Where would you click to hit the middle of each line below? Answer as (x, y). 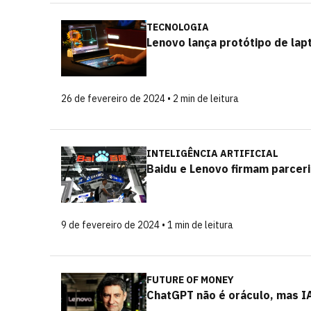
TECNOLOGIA (178, 27)
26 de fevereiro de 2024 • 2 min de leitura (150, 99)
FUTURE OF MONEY (190, 280)
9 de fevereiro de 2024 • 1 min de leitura (147, 225)
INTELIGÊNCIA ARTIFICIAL (212, 153)
